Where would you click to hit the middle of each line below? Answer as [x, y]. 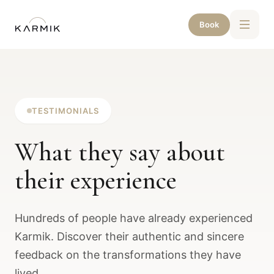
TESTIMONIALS [65, 111]
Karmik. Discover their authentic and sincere [129, 236]
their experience [96, 180]
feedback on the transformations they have [128, 255]
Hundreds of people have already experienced [134, 218]
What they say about [120, 152]
